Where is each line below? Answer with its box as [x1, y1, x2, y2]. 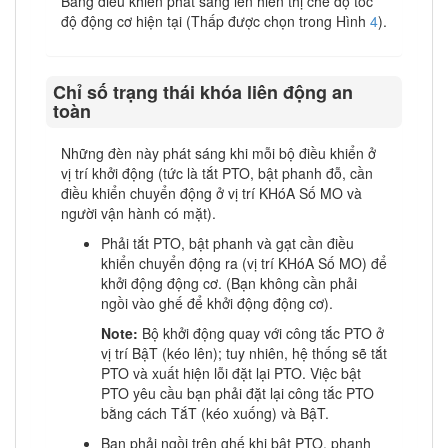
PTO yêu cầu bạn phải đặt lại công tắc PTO [101, 382, 374, 403]
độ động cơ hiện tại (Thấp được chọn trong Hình [61, 10, 370, 31]
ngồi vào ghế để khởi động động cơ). [101, 292, 333, 313]
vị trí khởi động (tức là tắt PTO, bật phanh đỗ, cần [61, 162, 373, 183]
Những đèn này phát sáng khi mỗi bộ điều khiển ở [61, 142, 376, 163]
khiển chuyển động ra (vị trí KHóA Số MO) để [101, 252, 387, 273]
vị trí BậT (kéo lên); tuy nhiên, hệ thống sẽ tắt [101, 342, 387, 363]
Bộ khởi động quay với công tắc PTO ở [142, 322, 384, 343]
